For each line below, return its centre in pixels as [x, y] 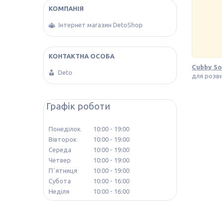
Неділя [59, 191]
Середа [60, 149]
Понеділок [65, 129]
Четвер [60, 160]
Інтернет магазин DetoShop [101, 25]
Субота [60, 181]
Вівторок [63, 139]
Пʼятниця [63, 170]
